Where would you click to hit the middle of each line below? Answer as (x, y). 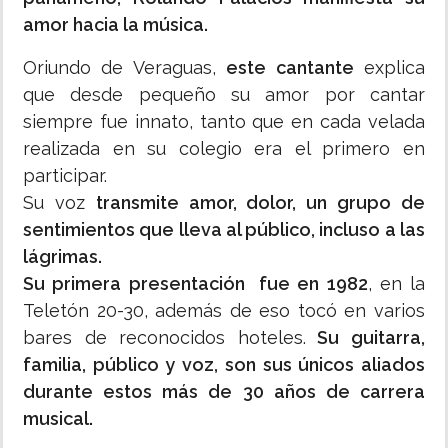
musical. (58, 419)
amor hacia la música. (117, 25)
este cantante (290, 68)
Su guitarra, (365, 338)
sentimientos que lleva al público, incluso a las (224, 230)
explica (389, 68)
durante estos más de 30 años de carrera (224, 392)
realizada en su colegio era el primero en (224, 149)
